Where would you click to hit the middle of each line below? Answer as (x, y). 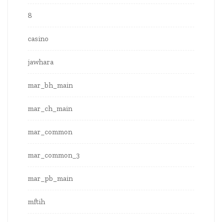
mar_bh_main (50, 85)
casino (38, 39)
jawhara (41, 62)
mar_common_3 (54, 155)
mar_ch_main (50, 109)
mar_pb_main (50, 179)
